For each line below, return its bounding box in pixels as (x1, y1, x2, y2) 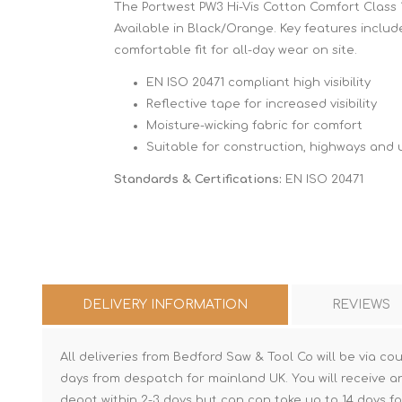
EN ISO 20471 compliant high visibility (146, 76, 371, 89)
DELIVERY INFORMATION (83, 298, 248, 311)
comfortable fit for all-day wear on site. (114, 44, 357, 57)
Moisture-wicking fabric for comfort (146, 119, 363, 132)
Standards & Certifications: (114, 173, 282, 186)
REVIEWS (332, 298, 390, 311)
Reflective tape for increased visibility (146, 98, 377, 110)
